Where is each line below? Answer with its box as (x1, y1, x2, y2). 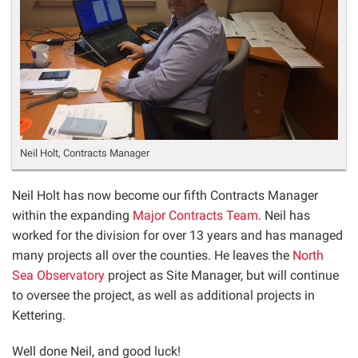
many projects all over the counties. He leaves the (12, 247, 292, 263)
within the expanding (12, 207, 133, 223)
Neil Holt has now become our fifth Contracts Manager (12, 187, 318, 203)
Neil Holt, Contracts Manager (20, 146, 149, 159)
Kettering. (12, 307, 66, 323)
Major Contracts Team (133, 207, 258, 223)
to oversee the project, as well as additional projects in (12, 287, 315, 303)
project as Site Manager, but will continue (105, 267, 339, 283)
